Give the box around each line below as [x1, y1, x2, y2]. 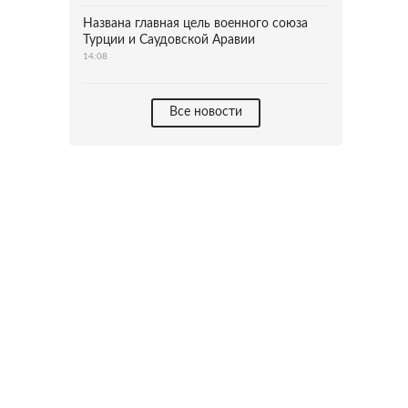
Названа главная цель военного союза [83, 17, 308, 30]
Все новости [169, 106, 242, 118]
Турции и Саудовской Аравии [83, 34, 255, 46]
